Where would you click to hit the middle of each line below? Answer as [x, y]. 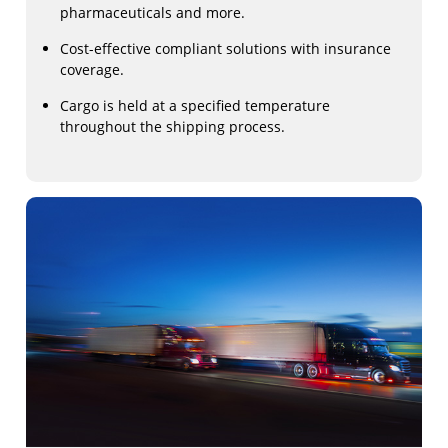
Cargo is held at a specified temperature [195, 105]
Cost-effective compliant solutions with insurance [226, 48]
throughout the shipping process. [173, 126]
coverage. [92, 69]
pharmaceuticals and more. [153, 12]
